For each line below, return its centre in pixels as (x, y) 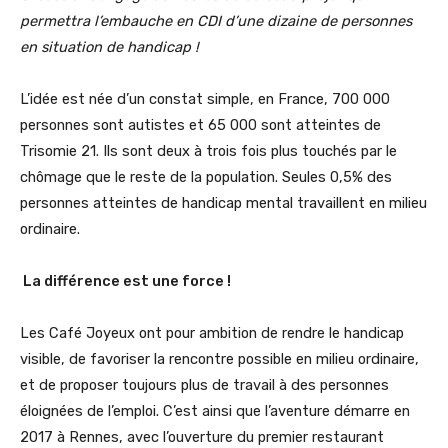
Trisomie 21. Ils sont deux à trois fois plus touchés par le (208, 150)
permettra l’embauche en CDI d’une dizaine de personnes (216, 20)
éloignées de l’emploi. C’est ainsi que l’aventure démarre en (215, 410)
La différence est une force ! (127, 280)
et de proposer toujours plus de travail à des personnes (204, 384)
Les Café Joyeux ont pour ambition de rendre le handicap (212, 332)
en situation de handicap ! (111, 46)
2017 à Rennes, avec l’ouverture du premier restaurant (202, 436)
